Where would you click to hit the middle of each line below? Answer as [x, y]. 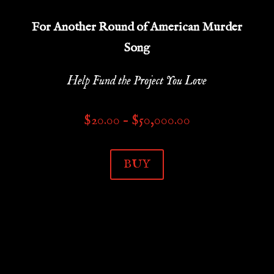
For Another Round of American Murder [137, 27]
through [213, 182]
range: [207, 141]
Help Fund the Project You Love [137, 81]
